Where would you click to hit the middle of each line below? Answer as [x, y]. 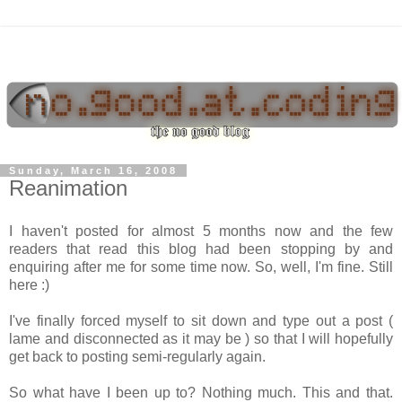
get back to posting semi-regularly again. [137, 356]
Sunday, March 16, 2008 [93, 170]
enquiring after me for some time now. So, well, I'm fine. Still [201, 267]
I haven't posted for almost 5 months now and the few [201, 231]
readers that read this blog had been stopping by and [201, 249]
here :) [29, 284]
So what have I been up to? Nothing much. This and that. [201, 392]
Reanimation [68, 188]
